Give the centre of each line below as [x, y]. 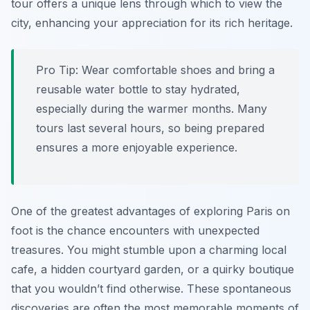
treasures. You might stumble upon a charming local [149, 250]
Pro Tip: [57, 70]
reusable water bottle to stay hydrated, [138, 90]
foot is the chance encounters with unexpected [135, 231]
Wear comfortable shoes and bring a [176, 70]
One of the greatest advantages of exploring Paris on [151, 211]
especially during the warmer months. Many [152, 109]
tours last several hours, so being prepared [150, 128]
